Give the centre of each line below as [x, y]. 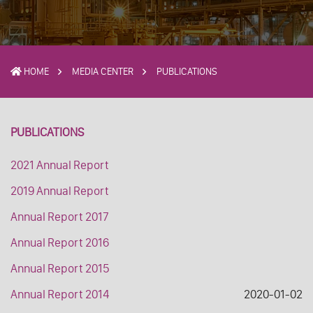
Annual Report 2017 [60, 217]
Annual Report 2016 [60, 243]
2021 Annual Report [60, 165]
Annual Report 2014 [60, 294]
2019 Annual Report [60, 191]
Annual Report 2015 [60, 269]
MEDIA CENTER [102, 72]
